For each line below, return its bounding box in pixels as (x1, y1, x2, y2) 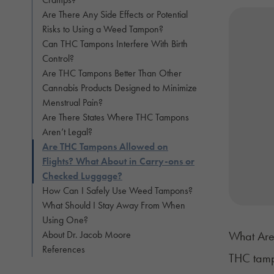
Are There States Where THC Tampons (42, 110, 189, 124)
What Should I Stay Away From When (42, 198, 185, 212)
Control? (42, 51, 74, 65)
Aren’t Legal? (42, 125, 92, 138)
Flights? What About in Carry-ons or (42, 154, 194, 168)
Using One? (42, 213, 88, 226)
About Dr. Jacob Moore (42, 228, 131, 241)
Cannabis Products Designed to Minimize (42, 81, 197, 94)
